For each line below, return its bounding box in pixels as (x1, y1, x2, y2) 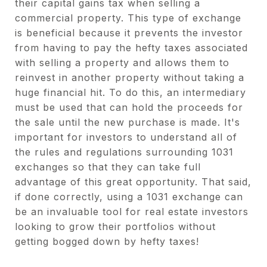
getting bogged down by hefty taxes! (15, 235, 199, 247)
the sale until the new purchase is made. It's (15, 116, 240, 128)
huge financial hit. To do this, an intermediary (15, 86, 246, 98)
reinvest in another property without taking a (15, 72, 244, 83)
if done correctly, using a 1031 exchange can (15, 191, 243, 203)
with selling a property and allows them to (15, 57, 229, 69)
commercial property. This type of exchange (15, 12, 241, 24)
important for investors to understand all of (15, 131, 237, 143)
